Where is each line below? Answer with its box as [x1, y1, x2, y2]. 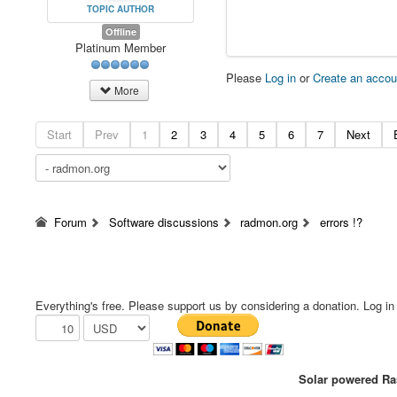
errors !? [320, 214, 363, 231]
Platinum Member [75, 38, 167, 56]
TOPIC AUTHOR [87, 2, 155, 15]
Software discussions [108, 214, 219, 231]
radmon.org [240, 214, 299, 231]
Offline [105, 24, 136, 38]
